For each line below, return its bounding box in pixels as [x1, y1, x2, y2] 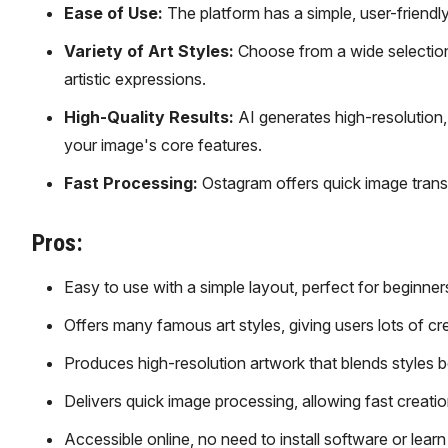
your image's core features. [63, 135, 262, 155]
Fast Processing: [63, 173, 198, 193]
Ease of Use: [63, 3, 163, 23]
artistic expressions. [63, 69, 206, 89]
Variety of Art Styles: [63, 41, 234, 61]
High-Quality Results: [63, 107, 234, 127]
